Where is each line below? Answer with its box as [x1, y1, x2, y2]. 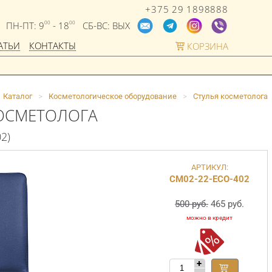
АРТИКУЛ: [191, 162, 228, 172]
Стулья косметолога [193, 91, 268, 101]
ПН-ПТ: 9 [5, 19, 44, 32]
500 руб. [175, 198, 208, 209]
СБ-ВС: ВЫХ [75, 19, 130, 32]
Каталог [3, 91, 32, 101]
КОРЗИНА [184, 39, 228, 52]
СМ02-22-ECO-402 [169, 173, 250, 185]
